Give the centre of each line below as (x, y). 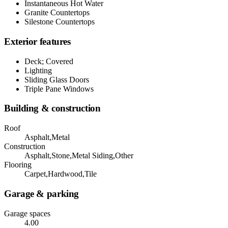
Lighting (38, 70)
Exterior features (37, 41)
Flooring (18, 165)
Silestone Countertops (60, 22)
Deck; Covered (49, 61)
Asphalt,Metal (47, 137)
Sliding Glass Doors (57, 79)
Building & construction (52, 108)
